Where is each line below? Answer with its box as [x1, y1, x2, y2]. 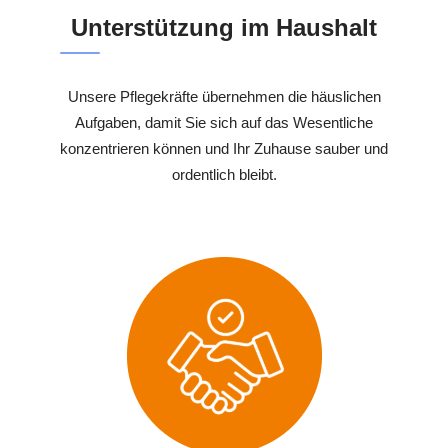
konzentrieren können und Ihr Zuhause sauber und [60, 140, 388, 158]
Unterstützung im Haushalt [71, 14, 377, 42]
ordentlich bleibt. [171, 166, 277, 184]
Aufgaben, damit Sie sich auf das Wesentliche [75, 114, 373, 132]
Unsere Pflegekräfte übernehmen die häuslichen [67, 88, 381, 106]
